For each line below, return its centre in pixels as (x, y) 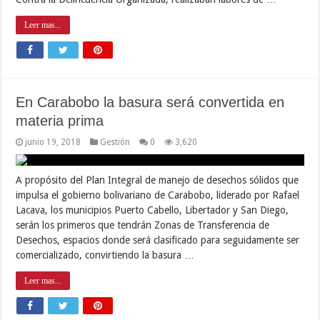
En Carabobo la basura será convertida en (150, 102)
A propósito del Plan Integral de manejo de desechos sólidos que (157, 180)
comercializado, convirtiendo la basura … (105, 255)
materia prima (60, 120)
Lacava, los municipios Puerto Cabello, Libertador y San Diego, (152, 210)
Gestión (115, 142)
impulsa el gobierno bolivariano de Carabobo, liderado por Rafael (158, 195)
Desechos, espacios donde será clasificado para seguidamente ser (158, 240)
